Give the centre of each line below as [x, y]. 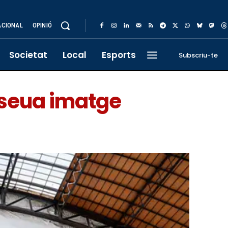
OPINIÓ [42, 25]
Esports [119, 55]
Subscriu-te [198, 55]
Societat [28, 55]
